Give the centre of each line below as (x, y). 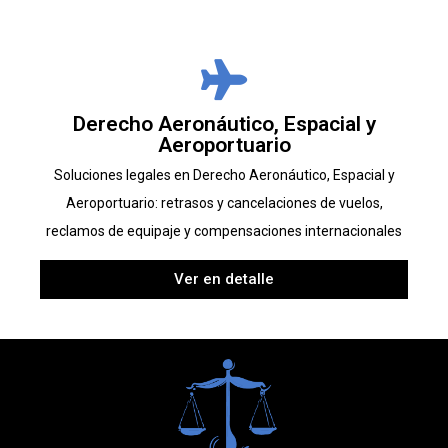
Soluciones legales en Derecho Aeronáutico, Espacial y (224, 175)
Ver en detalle (224, 279)
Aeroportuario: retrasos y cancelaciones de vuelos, (224, 203)
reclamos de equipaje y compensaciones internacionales (224, 231)
